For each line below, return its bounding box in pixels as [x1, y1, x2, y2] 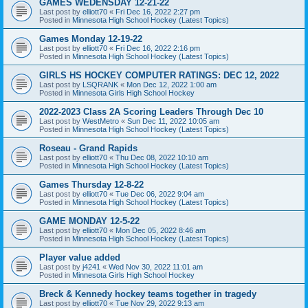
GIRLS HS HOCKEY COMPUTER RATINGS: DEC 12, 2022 [39, 69, 279, 80]
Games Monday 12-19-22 [39, 33, 142, 44]
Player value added [39, 252, 120, 263]
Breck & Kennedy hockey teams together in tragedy [39, 288, 256, 299]
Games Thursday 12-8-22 [39, 179, 144, 190]
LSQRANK [82, 80, 118, 89]
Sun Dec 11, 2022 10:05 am [127, 116, 219, 125]
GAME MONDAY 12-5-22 [39, 215, 140, 226]
